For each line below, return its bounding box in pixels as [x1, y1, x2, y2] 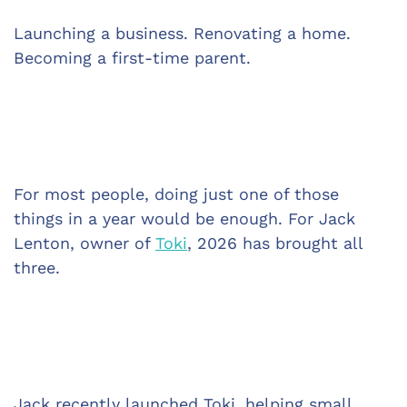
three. [14, 258, 60, 277]
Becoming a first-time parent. [14, 48, 251, 67]
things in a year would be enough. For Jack [14, 209, 361, 228]
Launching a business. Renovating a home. [14, 24, 356, 43]
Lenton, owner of [14, 233, 155, 253]
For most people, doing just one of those [14, 184, 344, 203]
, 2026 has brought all [187, 233, 368, 253]
